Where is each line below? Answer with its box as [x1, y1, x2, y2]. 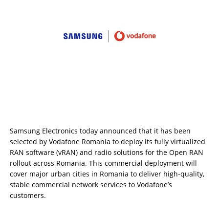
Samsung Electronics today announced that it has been [10, 126, 191, 135]
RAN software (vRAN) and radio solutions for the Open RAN [10, 147, 203, 157]
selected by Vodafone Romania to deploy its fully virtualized [10, 136, 205, 146]
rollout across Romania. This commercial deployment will [10, 158, 197, 168]
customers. [10, 190, 46, 200]
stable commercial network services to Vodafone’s [10, 179, 172, 189]
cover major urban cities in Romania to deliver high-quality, [10, 169, 204, 178]
